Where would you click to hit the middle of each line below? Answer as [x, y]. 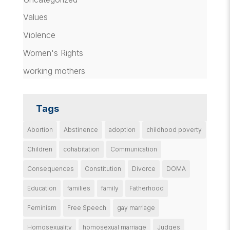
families [79, 188]
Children [40, 149]
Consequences [50, 168]
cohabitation [81, 149]
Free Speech [87, 207]
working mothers [54, 71]
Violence [39, 35]
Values [35, 17]
